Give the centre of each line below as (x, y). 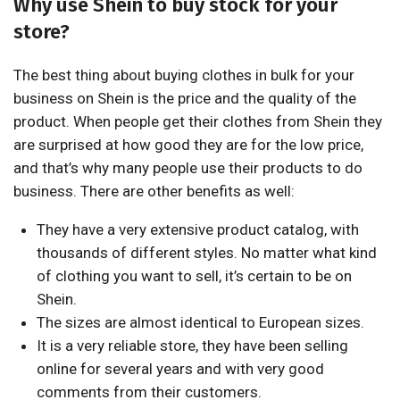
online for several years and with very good (180, 369)
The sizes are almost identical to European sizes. (200, 322)
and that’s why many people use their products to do (188, 168)
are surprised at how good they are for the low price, (188, 145)
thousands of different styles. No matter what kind (206, 253)
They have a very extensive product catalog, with (197, 229)
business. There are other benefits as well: (154, 191)
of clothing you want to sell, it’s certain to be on (194, 276)
